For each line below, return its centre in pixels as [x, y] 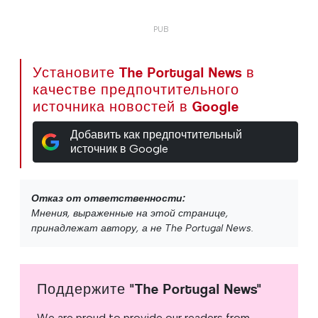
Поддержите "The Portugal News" [149, 290]
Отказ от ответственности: [108, 199]
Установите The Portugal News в [144, 73]
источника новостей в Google [136, 107]
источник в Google [119, 149]
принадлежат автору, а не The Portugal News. [142, 229]
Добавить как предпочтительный [156, 135]
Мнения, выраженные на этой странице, [130, 214]
